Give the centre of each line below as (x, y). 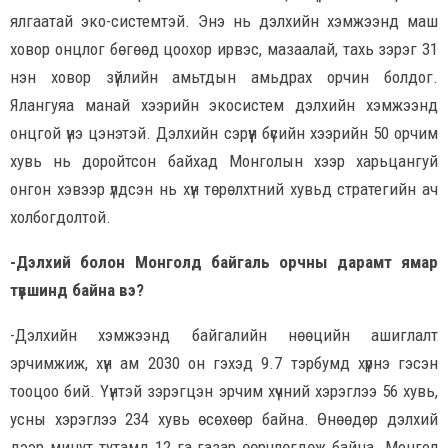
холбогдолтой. (60, 216)
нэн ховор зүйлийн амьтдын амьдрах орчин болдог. (224, 76)
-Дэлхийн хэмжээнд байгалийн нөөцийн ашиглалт (224, 334)
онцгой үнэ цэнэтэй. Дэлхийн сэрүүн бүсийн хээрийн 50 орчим (224, 132)
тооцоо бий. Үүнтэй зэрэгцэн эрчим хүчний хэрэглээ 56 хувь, (224, 390)
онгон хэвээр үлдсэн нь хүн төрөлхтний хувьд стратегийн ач (224, 188)
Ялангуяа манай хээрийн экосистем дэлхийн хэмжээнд (224, 104)
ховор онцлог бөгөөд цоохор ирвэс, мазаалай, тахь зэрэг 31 (224, 48)
